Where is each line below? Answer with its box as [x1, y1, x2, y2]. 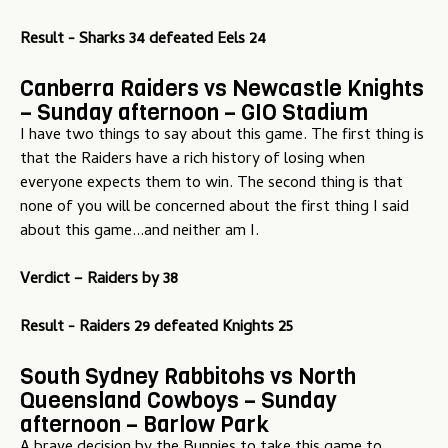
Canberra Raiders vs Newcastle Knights [20, 73, 424, 104]
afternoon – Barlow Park [20, 409, 269, 440]
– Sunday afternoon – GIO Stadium [20, 97, 368, 128]
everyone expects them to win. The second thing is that [20, 171, 403, 198]
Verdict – [20, 267, 87, 294]
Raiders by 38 [87, 267, 178, 294]
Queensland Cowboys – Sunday [20, 385, 337, 416]
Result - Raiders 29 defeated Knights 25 [20, 315, 293, 342]
